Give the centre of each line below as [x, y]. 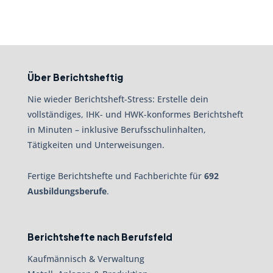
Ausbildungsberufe [67, 191]
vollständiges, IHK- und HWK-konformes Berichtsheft [135, 114]
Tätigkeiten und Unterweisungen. [96, 145]
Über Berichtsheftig [75, 77]
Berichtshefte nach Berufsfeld [100, 237]
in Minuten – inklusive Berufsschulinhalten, [116, 129]
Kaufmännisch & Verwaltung [86, 259]
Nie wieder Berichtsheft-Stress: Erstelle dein [118, 99]
